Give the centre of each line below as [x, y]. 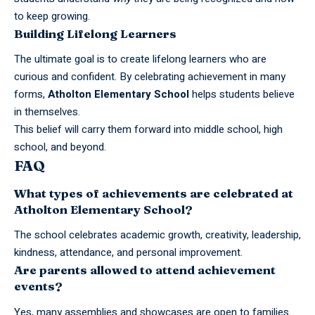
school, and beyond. [60, 147]
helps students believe [242, 95]
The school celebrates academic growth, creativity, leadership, [157, 235]
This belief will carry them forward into [104, 130]
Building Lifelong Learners [95, 33]
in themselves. [47, 112]
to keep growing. [52, 16]
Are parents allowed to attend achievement [145, 270]
